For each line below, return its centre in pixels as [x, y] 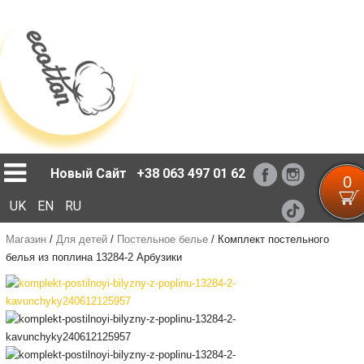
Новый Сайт [89, 173]
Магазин [26, 239]
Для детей [81, 239]
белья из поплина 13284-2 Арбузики [93, 257]
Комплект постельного [273, 239]
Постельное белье [164, 239]
